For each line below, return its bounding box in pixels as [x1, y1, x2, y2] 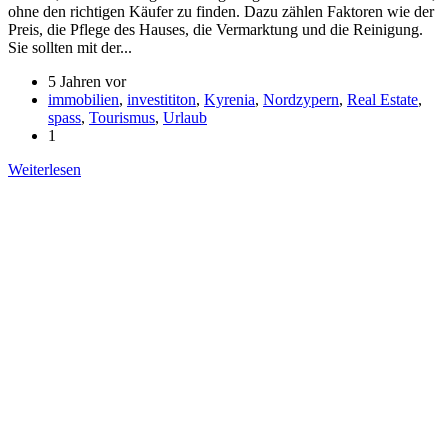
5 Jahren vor [48, 72, 126, 90]
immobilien [48, 90, 119, 108]
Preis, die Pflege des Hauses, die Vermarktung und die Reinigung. [8, 20, 423, 38]
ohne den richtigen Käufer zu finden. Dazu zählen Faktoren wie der [8, 2, 434, 20]
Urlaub [163, 108, 207, 126]
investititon [127, 90, 196, 108]
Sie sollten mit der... [8, 38, 132, 56]
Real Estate [347, 90, 418, 108]
